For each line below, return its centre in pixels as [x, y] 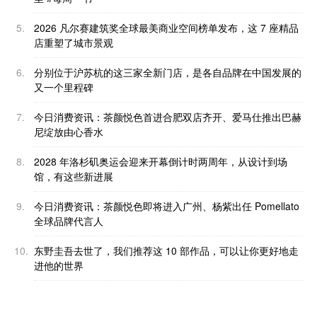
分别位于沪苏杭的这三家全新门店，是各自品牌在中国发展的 [168, 73]
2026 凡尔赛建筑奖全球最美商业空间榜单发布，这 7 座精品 [166, 28]
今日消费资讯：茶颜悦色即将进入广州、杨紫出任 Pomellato [167, 206]
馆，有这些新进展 [74, 177]
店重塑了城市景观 [74, 43]
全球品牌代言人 [69, 221]
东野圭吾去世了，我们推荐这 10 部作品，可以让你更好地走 [166, 251]
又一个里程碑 [64, 87]
